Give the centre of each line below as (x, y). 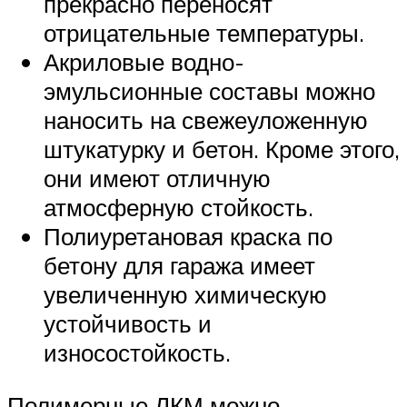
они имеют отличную (157, 179)
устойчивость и (128, 324)
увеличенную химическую (185, 295)
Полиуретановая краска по (188, 237)
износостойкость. (137, 353)
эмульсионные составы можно (209, 91)
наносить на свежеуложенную (206, 120)
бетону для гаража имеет (179, 266)
